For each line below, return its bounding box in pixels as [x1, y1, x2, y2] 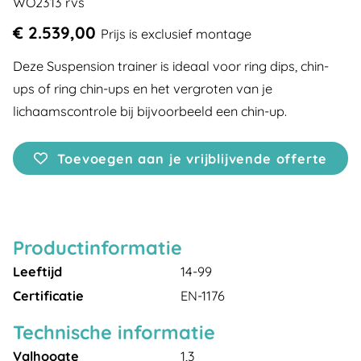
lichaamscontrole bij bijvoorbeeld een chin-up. [13, 103, 287, 119]
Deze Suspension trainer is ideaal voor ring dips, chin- [13, 58, 329, 74]
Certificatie [13, 288, 84, 304]
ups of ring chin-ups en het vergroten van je [13, 81, 272, 97]
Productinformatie [13, 236, 182, 259]
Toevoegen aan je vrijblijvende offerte [57, 151, 328, 167]
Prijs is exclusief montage [101, 26, 251, 42]
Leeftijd [13, 263, 62, 280]
